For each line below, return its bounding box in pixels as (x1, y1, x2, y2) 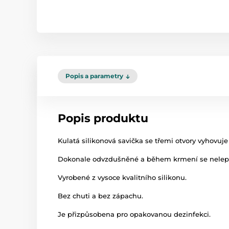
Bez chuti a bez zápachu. (58, 192, 143, 200)
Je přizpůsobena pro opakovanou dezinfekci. (58, 210, 211, 218)
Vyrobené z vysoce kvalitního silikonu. (58, 173, 187, 181)
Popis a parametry (65, 72, 123, 80)
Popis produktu (58, 111, 148, 125)
